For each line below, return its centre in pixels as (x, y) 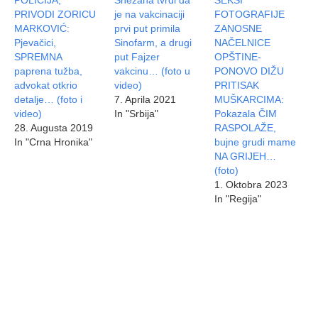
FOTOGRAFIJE (250, 15)
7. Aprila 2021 (146, 100)
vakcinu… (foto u (153, 71)
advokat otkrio (46, 86)
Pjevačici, (35, 43)
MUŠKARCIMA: (250, 100)
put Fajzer (137, 57)
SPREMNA (38, 57)
